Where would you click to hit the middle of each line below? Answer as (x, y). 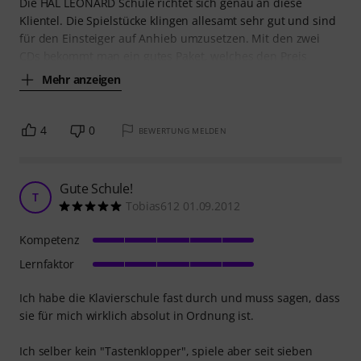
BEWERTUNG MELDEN (182, 131)
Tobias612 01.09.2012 (183, 206)
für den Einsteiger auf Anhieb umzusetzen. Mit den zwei (170, 38)
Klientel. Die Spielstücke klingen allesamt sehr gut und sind (178, 21)
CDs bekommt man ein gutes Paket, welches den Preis (163, 56)
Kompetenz (50, 240)
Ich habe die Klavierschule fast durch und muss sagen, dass (180, 298)
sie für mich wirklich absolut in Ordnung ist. (137, 315)
